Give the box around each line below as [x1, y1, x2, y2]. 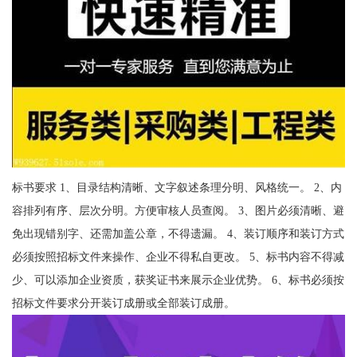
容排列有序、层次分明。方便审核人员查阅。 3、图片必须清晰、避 [11, 203, 344, 217]
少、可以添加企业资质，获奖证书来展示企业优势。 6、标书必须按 [11, 273, 344, 286]
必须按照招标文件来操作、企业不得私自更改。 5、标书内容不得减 [11, 249, 344, 263]
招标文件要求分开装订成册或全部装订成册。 [11, 296, 235, 309]
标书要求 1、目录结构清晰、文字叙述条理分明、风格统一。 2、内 [11, 180, 342, 194]
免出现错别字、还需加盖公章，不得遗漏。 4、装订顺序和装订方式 [11, 226, 344, 240]
